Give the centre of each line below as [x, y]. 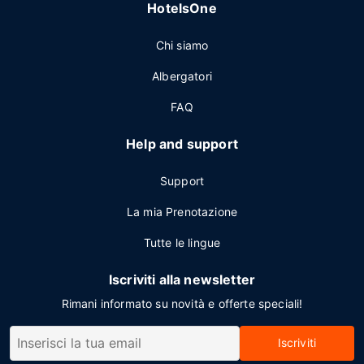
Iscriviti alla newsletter [182, 279]
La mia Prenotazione [182, 212]
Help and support [182, 144]
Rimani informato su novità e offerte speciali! [182, 303]
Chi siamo [182, 45]
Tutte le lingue [182, 243]
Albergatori [182, 76]
